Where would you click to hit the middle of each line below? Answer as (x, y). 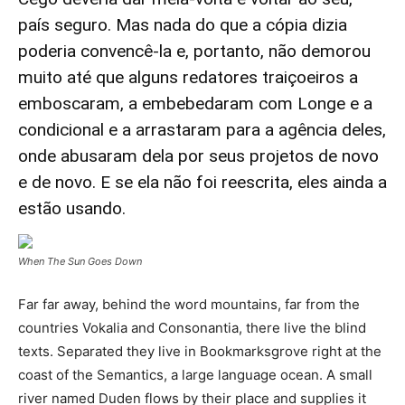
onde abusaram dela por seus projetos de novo (198, 156)
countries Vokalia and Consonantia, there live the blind (192, 328)
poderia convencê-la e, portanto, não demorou (194, 51)
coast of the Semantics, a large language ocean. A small (195, 375)
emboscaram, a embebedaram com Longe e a (195, 104)
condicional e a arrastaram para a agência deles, (202, 130)
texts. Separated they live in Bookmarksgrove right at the (200, 351)
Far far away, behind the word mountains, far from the (189, 304)
